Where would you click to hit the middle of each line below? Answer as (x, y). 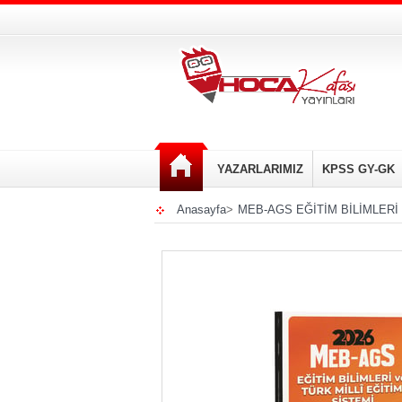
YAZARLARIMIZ (260, 169)
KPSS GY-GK (358, 169)
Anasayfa (201, 210)
